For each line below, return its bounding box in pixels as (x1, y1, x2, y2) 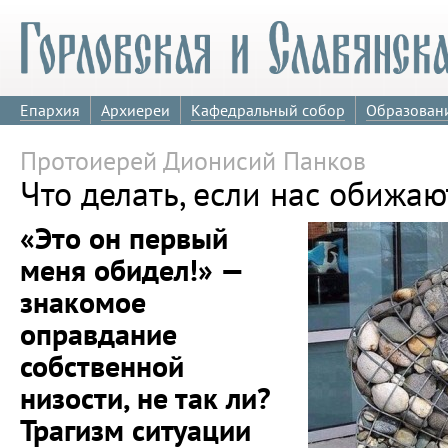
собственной (20, 347, 184, 385)
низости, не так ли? (20, 379, 271, 417)
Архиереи (101, 100, 170, 120)
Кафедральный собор (191, 100, 345, 120)
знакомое (20, 283, 146, 321)
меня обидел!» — (20, 251, 243, 289)
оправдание (20, 315, 177, 353)
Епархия (20, 100, 80, 120)
